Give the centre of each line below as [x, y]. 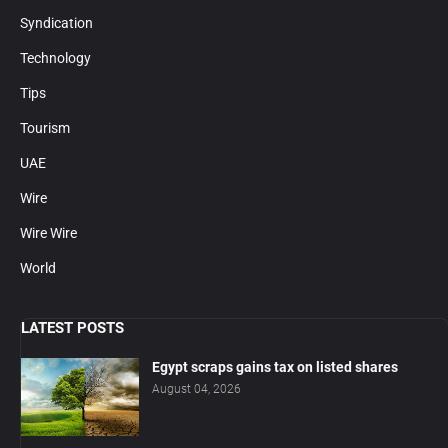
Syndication [56, 23]
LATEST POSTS [72, 328]
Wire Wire [48, 233]
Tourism [45, 128]
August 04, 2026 [196, 389]
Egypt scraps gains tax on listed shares [275, 367]
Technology [55, 58]
